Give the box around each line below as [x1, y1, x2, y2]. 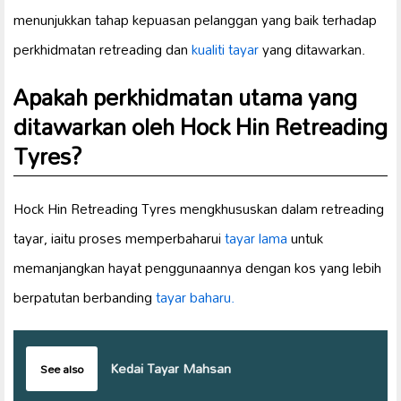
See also [40, 357, 83, 381]
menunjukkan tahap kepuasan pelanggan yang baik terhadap [13, 5, 377, 35]
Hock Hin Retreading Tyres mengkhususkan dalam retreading [13, 194, 384, 224]
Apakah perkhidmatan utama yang [13, 73, 357, 121]
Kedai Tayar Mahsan [110, 355, 231, 382]
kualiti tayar [192, 35, 259, 64]
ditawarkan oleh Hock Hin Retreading [13, 103, 388, 150]
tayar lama [225, 224, 287, 253]
